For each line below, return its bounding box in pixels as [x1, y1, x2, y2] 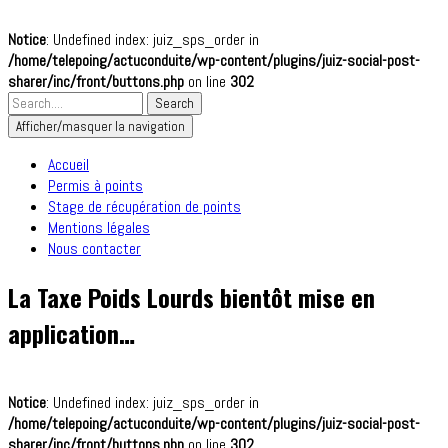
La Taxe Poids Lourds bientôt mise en [8, 278, 375, 315]
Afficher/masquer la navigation [16, 118, 185, 135]
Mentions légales [48, 217, 150, 238]
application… [8, 314, 135, 351]
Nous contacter [48, 238, 141, 259]
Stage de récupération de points [48, 196, 241, 217]
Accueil [48, 154, 89, 175]
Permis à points [48, 175, 143, 196]
